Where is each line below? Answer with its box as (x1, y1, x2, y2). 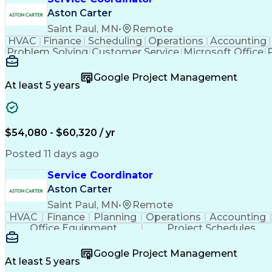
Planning (93, 211, 137, 223)
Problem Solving (7, 46, 89, 58)
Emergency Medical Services (124, 57, 266, 69)
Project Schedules (167, 222, 256, 234)
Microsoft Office (183, 46, 263, 58)
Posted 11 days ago (5, 148, 99, 160)
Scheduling (87, 35, 142, 47)
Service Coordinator (47, 169, 153, 181)
